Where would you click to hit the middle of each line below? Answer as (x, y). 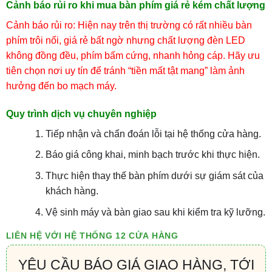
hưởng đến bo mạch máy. (61, 86)
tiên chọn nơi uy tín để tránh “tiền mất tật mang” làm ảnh (125, 70)
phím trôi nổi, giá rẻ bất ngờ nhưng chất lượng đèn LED (125, 40)
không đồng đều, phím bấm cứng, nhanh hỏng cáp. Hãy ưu (133, 55)
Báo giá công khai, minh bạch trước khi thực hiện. (152, 155)
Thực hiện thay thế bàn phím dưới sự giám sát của (154, 175)
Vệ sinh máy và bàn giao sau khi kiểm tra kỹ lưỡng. (155, 212)
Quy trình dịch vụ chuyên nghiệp (81, 114)
